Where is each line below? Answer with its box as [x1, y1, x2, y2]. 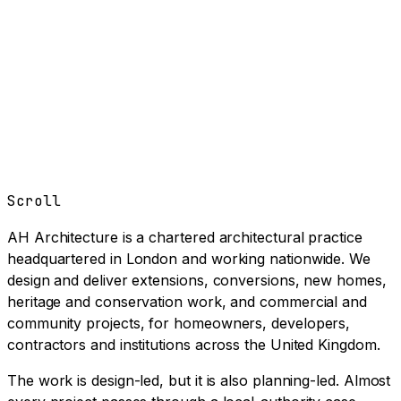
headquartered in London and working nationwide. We [7, 250, 371, 269]
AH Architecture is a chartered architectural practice [7, 228, 363, 247]
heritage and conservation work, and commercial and [7, 293, 368, 311]
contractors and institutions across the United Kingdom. [7, 336, 380, 354]
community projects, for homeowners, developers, [7, 314, 351, 333]
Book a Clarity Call [29, 172, 164, 191]
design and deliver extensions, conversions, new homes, [7, 271, 387, 290]
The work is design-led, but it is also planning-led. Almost [7, 371, 391, 390]
